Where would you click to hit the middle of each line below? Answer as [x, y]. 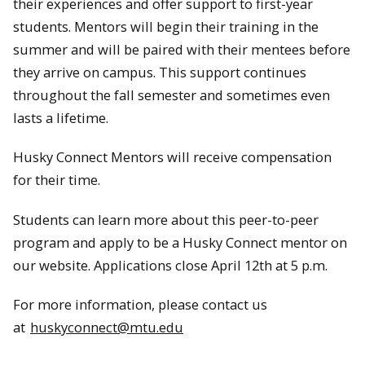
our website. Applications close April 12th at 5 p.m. [170, 265]
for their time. [57, 180]
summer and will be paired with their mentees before [182, 49]
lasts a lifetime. [64, 117]
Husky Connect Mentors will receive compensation [172, 157]
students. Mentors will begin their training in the [166, 26]
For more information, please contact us [140, 305]
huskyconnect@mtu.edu [107, 328]
